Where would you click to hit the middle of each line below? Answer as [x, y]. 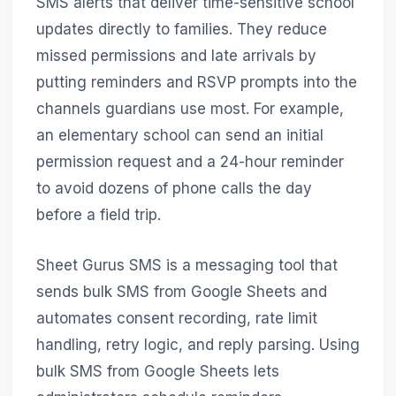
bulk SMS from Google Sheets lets [157, 371]
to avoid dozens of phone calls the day [174, 188]
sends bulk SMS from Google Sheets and [181, 291]
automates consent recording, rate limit [176, 318]
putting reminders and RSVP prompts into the [196, 82]
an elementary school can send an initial [179, 135]
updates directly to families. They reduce [181, 29]
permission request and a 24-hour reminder [190, 161]
